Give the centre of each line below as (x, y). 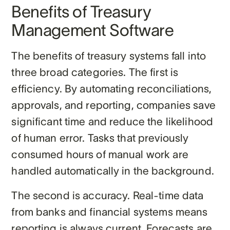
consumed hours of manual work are (100, 154)
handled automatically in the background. (113, 170)
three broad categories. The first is (95, 72)
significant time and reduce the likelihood (112, 121)
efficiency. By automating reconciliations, (112, 88)
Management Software (93, 30)
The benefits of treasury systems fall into (109, 55)
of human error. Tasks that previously (100, 138)
